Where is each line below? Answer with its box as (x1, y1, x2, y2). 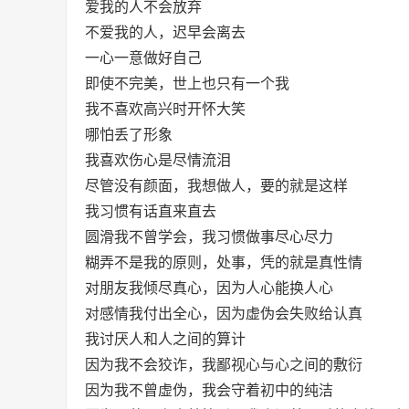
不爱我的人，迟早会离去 (85, 25, 246, 40)
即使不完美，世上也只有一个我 (85, 76, 289, 91)
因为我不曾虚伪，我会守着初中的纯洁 (85, 383, 333, 398)
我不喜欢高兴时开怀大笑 (85, 101, 246, 117)
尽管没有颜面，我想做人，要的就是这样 (85, 178, 348, 194)
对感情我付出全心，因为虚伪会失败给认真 (85, 306, 362, 321)
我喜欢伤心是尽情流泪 (85, 152, 231, 168)
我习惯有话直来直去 (85, 204, 216, 219)
